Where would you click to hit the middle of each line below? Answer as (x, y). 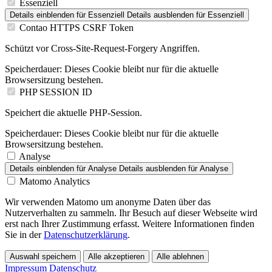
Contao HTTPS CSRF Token (76, 27)
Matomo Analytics (55, 181)
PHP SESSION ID (56, 92)
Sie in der (24, 234)
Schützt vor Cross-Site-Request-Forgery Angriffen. (102, 48)
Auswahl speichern (43, 256)
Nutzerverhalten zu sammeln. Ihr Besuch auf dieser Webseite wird (131, 212)
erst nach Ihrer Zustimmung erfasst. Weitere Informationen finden (130, 223)
